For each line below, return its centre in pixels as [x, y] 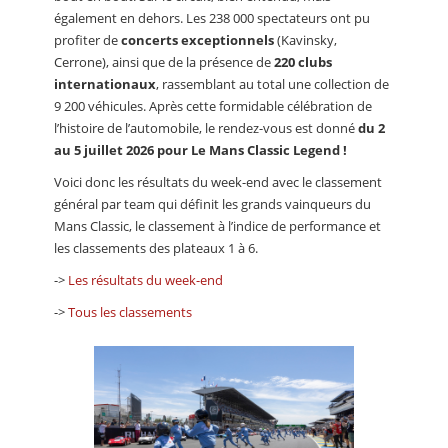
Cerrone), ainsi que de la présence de [164, 61]
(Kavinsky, [305, 39]
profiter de [87, 39]
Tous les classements [130, 311]
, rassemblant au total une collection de [272, 83]
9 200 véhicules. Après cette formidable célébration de [213, 105]
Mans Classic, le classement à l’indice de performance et [217, 225]
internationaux [105, 83]
